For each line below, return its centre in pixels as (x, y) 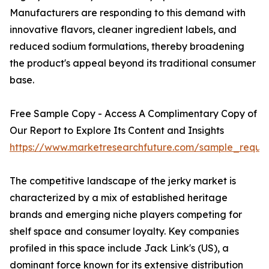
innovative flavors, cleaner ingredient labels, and (123, 30)
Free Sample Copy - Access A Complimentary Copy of (133, 114)
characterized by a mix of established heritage (119, 198)
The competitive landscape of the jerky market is (123, 181)
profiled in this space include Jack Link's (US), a (119, 248)
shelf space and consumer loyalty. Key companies (124, 231)
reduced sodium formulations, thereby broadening (127, 47)
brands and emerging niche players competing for (126, 215)
